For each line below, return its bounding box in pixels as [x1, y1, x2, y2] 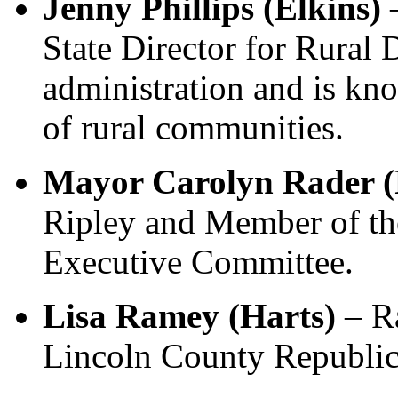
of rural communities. [43, 108, 353, 147]
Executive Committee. [43, 243, 354, 281]
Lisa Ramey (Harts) [43, 297, 345, 335]
